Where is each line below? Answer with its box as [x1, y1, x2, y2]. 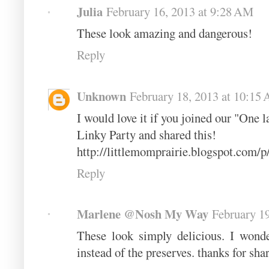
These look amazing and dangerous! [77, 25, 252, 42]
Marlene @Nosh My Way [77, 204, 208, 223]
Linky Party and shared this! [77, 125, 216, 143]
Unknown [77, 86, 126, 105]
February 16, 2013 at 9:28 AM [106, 3, 253, 20]
